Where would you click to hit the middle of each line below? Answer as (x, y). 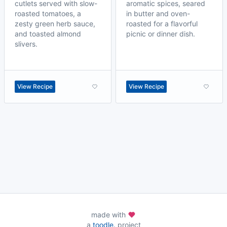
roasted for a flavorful (162, 24)
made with (109, 215)
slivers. (26, 44)
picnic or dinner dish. (161, 34)
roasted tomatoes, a (48, 13)
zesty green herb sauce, (55, 24)
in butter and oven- (158, 13)
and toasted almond (48, 34)
